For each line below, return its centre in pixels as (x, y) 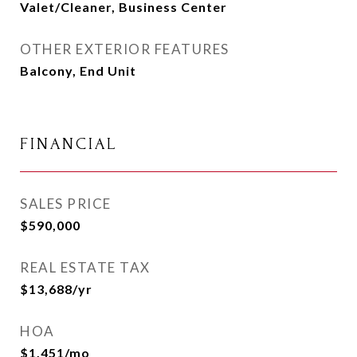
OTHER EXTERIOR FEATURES (125, 49)
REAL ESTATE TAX (85, 267)
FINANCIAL (69, 144)
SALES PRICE (66, 204)
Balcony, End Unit (78, 71)
